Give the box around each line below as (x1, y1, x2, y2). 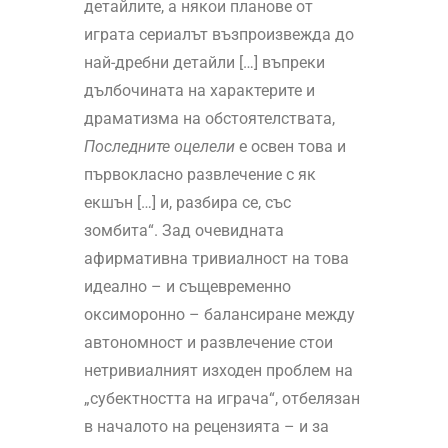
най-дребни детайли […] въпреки (83, 53, 325, 73)
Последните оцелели (83, 137, 235, 157)
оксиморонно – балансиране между (83, 305, 355, 325)
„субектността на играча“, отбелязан (83, 389, 360, 409)
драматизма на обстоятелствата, (83, 109, 335, 129)
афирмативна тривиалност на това (83, 249, 349, 269)
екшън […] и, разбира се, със (83, 193, 291, 213)
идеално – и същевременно (83, 277, 291, 297)
